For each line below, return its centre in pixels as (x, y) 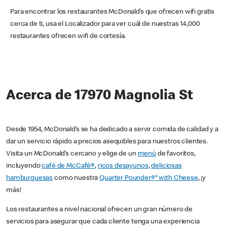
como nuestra (76, 179)
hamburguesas (30, 179)
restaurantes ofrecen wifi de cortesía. (68, 37)
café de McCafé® (68, 166)
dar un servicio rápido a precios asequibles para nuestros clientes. (107, 142)
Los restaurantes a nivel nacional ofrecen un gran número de (100, 210)
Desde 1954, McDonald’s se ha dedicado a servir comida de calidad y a (112, 130)
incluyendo (24, 166)
